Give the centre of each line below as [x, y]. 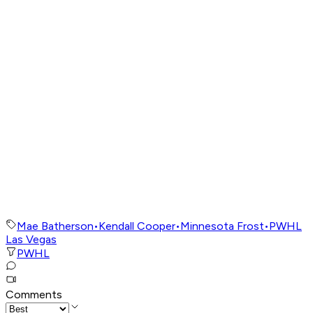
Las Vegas [31, 240]
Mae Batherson [55, 226]
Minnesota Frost [222, 226]
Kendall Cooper [137, 226]
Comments [34, 295]
